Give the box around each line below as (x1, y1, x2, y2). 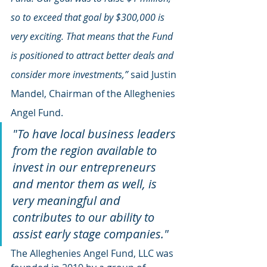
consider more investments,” (11, 68, 131, 81)
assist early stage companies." (13, 226, 169, 242)
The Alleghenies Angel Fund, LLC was (11, 247, 176, 260)
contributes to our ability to (13, 209, 157, 225)
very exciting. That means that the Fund (11, 30, 175, 43)
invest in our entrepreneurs (13, 159, 159, 175)
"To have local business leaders (13, 126, 179, 142)
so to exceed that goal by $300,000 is (11, 11, 167, 24)
